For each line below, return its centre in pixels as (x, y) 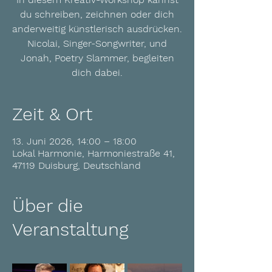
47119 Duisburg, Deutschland (76, 165)
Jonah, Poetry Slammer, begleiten (97, 58)
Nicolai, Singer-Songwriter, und (97, 43)
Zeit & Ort (52, 114)
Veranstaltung (70, 229)
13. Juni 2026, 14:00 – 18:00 (74, 141)
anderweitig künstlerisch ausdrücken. (97, 29)
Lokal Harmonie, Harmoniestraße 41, (93, 153)
